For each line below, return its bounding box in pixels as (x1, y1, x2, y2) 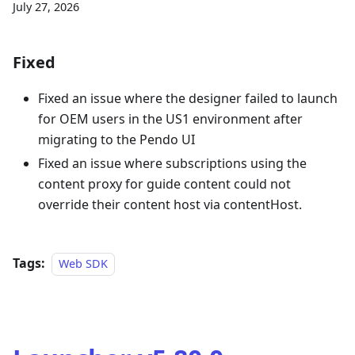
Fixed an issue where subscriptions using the (38, 155, 307, 172)
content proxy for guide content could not (38, 175, 291, 193)
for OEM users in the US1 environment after (38, 110, 303, 128)
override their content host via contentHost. (38, 196, 302, 213)
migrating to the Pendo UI (38, 131, 195, 148)
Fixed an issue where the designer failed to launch (38, 90, 338, 107)
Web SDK (59, 256, 108, 271)
